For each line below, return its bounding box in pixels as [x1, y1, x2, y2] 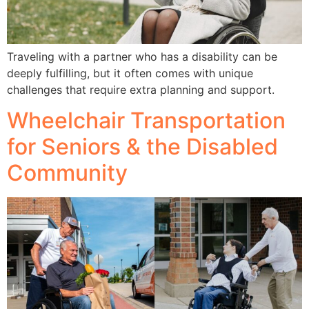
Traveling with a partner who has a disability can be [7, 50, 277, 64]
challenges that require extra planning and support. [7, 83, 275, 97]
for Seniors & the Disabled [7, 133, 278, 161]
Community [7, 159, 128, 187]
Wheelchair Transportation [7, 107, 286, 134]
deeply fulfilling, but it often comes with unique [7, 66, 253, 81]
